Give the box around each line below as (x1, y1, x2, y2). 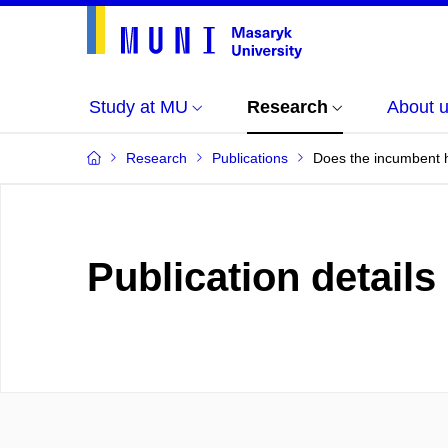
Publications (212, 150, 288, 166)
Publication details (87, 255, 436, 299)
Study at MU (89, 97, 188, 117)
